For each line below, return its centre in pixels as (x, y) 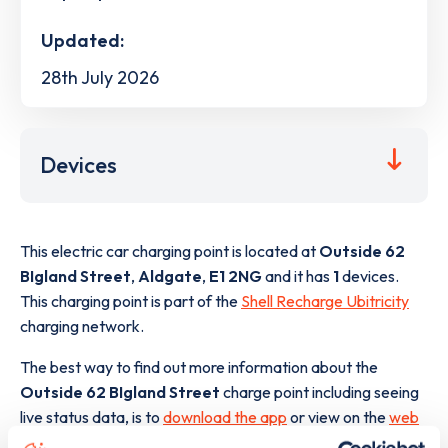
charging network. (82, 326)
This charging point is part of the (130, 301)
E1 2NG (235, 276)
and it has (297, 276)
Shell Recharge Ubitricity (325, 301)
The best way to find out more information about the (199, 367)
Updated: (82, 40)
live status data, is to (91, 417)
